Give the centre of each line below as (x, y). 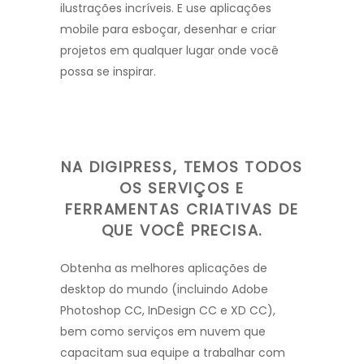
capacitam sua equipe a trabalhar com (173, 353)
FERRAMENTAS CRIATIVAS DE (182, 209)
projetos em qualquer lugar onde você (169, 50)
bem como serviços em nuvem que (163, 331)
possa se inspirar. (108, 71)
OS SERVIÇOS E (182, 188)
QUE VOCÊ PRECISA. (182, 230)
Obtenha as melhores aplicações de (164, 268)
